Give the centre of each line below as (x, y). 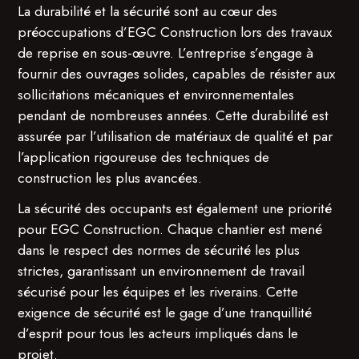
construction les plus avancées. (110, 177)
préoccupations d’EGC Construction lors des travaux (175, 32)
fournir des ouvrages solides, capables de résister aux (177, 73)
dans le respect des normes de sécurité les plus (159, 250)
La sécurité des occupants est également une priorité (175, 208)
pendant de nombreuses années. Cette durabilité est (173, 115)
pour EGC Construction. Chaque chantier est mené (170, 229)
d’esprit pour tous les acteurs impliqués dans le (158, 333)
